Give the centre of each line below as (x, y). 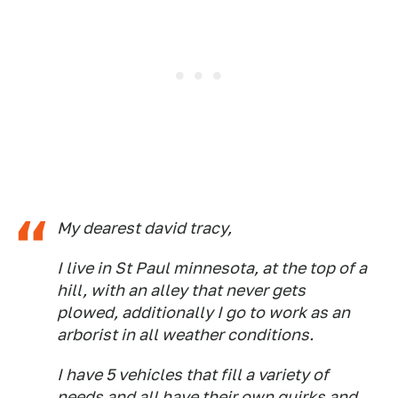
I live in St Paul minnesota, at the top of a (212, 267)
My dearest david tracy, (144, 227)
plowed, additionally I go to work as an (203, 312)
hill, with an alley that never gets (181, 290)
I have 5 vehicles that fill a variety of (193, 374)
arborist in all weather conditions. (185, 334)
